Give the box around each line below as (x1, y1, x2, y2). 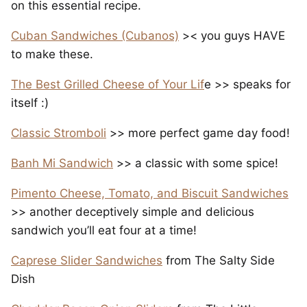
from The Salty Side (162, 254, 275, 268)
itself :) (11, 96, 49, 110)
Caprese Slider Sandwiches (11, 254, 162, 268)
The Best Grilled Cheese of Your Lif (11, 77, 204, 92)
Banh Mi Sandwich (11, 156, 113, 171)
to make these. (11, 47, 93, 62)
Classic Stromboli (11, 126, 106, 140)
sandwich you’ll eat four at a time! (11, 223, 197, 238)
